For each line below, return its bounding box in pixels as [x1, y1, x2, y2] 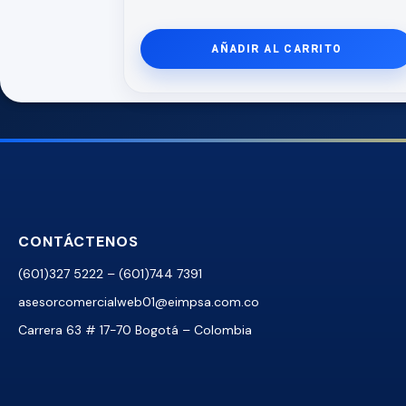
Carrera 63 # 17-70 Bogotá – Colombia [18, 322, 252, 338]
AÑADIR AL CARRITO [211, 43, 343, 55]
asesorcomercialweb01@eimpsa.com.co [18, 294, 259, 310]
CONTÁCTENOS [18, 232, 139, 251]
